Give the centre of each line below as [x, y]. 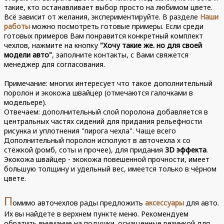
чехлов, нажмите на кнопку [52, 45]
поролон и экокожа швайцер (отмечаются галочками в [99, 92]
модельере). [25, 102]
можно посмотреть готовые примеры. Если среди [117, 26]
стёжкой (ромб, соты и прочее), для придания [85, 149]
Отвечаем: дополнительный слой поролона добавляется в [106, 111]
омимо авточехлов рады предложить [79, 202]
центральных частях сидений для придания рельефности [103, 121]
